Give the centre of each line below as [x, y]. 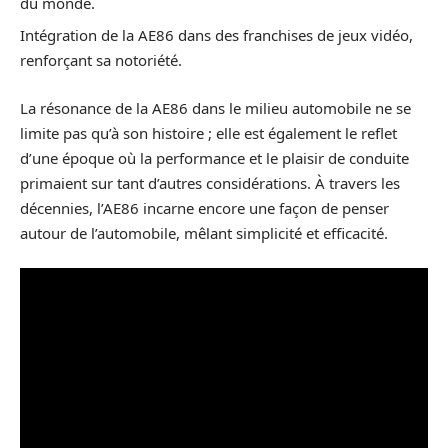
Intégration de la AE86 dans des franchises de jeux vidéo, [216, 35]
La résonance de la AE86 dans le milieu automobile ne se [215, 107]
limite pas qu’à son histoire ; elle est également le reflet [208, 132]
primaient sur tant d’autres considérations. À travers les [210, 182]
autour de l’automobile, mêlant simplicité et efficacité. [204, 232]
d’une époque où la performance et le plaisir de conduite [214, 157]
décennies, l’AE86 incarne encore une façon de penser [204, 207]
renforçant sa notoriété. [101, 60]
